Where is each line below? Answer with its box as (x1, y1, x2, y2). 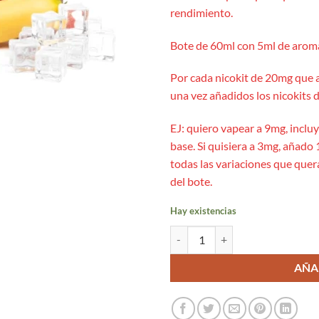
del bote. (170, 174, 212, 189)
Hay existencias (170, 204, 236, 216)
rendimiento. (170, 5, 233, 19)
